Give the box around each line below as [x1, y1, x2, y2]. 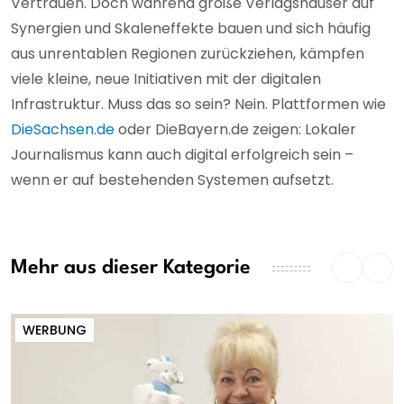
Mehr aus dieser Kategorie [11, 258, 251, 279]
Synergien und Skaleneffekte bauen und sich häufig [11, 17, 371, 39]
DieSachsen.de [11, 118, 115, 140]
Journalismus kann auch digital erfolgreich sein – [11, 143, 353, 165]
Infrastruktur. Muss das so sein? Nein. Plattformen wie [11, 93, 386, 115]
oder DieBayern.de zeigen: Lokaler [115, 118, 356, 140]
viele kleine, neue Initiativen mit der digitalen [11, 68, 321, 89]
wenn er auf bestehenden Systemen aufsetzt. [11, 169, 334, 190]
